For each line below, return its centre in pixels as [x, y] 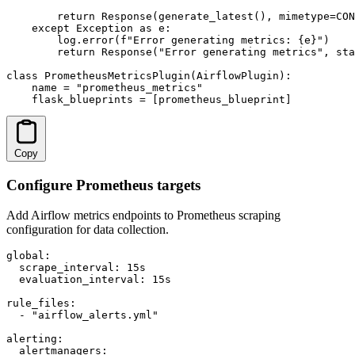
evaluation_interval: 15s [89, 280]
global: [29, 256]
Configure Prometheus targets [103, 185]
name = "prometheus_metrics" [105, 87]
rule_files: [41, 303]
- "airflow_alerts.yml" [82, 315]
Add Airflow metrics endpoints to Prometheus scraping [143, 216]
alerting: [35, 339]
